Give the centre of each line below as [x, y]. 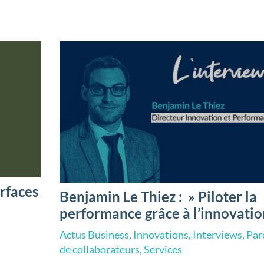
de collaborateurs [100, 250]
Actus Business [95, 235]
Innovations [161, 235]
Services [163, 250]
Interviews [218, 235]
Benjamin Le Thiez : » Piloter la [159, 197]
